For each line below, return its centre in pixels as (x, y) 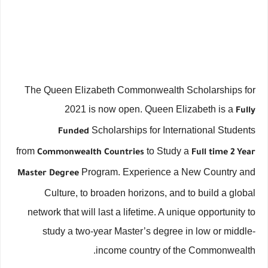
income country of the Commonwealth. (176, 250)
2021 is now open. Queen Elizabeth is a (150, 109)
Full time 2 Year (223, 153)
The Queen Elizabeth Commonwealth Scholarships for (140, 90)
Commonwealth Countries (92, 153)
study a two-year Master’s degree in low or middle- (149, 231)
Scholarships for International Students (172, 130)
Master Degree (48, 174)
